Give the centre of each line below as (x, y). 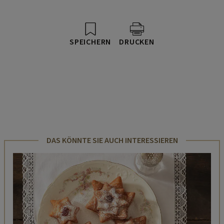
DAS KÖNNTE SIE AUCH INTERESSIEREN (112, 140)
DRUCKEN (137, 42)
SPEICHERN (90, 42)
